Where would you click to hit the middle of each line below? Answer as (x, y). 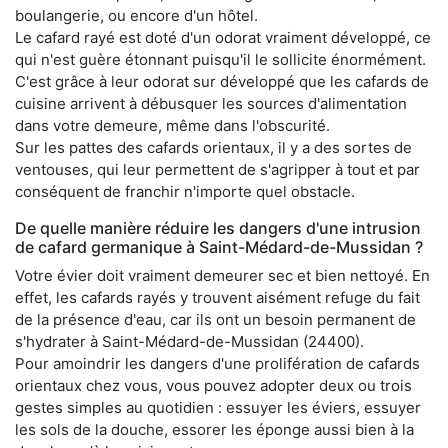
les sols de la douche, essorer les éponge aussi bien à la (214, 430)
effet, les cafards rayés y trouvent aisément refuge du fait (217, 298)
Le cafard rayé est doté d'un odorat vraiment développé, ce (223, 38)
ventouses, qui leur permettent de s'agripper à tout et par (217, 170)
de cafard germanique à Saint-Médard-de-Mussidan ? (219, 247)
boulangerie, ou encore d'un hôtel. (136, 16)
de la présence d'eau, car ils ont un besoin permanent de (215, 320)
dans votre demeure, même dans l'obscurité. (172, 126)
